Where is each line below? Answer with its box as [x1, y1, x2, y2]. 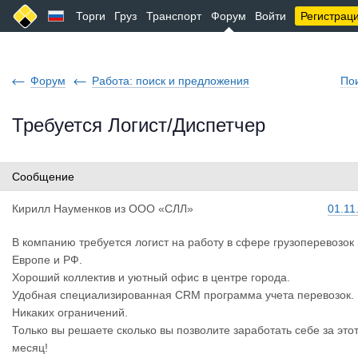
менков [74, 202, 111, 215]
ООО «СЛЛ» [129, 202, 193, 215]
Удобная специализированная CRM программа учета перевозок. [12, 288, 354, 301]
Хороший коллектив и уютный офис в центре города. [12, 271, 290, 284]
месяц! [12, 341, 48, 354]
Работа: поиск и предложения [92, 74, 249, 87]
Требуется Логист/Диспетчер [12, 114, 265, 136]
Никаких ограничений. [12, 306, 128, 319]
